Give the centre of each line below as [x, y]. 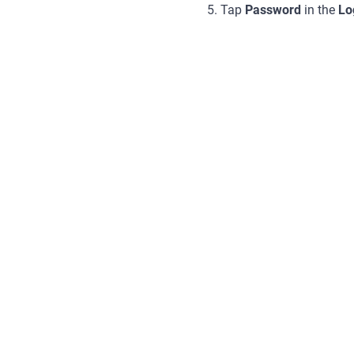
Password [273, 10]
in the [320, 10]
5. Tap [226, 10]
